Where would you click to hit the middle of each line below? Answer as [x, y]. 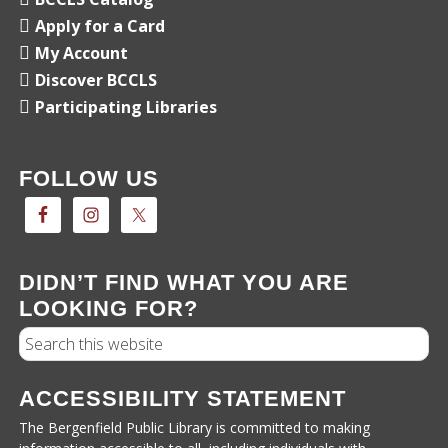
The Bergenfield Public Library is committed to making [195, 428]
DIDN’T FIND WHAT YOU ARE [184, 283]
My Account [82, 53]
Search [44, 338]
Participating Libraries [126, 107]
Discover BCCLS [96, 80]
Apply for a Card [100, 26]
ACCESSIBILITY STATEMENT [183, 399]
